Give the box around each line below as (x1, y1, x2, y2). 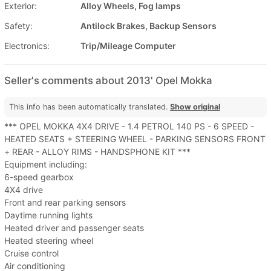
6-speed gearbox (4, 172, 74, 183)
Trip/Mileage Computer (80, 41, 176, 51)
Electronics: (4, 41, 50, 51)
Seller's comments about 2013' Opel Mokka (4, 74, 212, 87)
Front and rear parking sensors (4, 197, 126, 208)
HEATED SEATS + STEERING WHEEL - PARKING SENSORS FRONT (4, 134, 266, 145)
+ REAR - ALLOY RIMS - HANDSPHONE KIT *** (4, 146, 191, 157)
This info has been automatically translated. (9, 102, 170, 112)
